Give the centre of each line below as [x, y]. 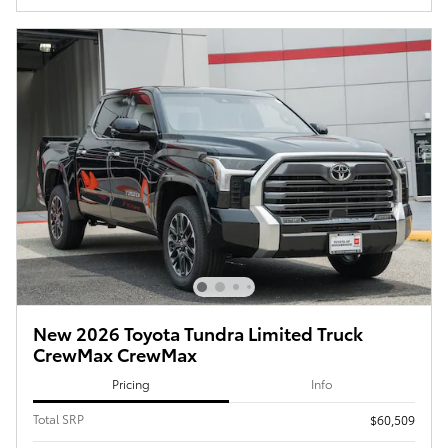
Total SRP [58, 418]
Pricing [130, 384]
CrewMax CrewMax [115, 354]
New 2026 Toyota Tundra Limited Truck [198, 333]
